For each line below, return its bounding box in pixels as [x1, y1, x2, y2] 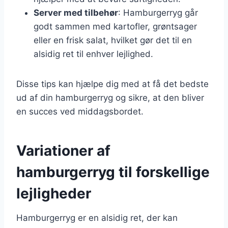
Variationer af [16, 141, 110, 159]
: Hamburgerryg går [118, 7, 198, 18]
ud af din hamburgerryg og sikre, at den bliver [16, 92, 204, 103]
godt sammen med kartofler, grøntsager [34, 21, 197, 32]
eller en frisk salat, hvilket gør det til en [34, 35, 192, 45]
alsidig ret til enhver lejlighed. [34, 48, 153, 59]
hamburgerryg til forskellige [16, 163, 210, 181]
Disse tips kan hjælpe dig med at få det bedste [16, 78, 209, 89]
